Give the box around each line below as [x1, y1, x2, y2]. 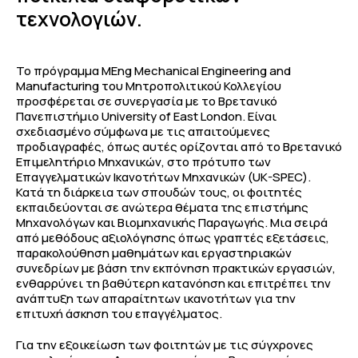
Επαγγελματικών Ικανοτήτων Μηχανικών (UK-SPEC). [16, 168, 311, 185]
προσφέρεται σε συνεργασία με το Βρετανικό [16, 92, 277, 109]
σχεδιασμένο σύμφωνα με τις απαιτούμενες [16, 122, 270, 140]
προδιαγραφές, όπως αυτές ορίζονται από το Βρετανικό [16, 137, 342, 155]
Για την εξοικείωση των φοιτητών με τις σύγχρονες [16, 336, 313, 353]
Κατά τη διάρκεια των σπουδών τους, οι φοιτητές [16, 183, 302, 201]
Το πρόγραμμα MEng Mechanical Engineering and [16, 62, 291, 79]
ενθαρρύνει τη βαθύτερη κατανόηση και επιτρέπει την [16, 274, 331, 292]
